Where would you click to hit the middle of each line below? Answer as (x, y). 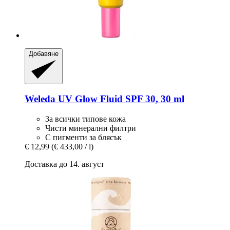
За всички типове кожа (85, 119)
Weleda (40, 99)
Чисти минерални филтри (91, 128)
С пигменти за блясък (83, 138)
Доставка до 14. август (64, 164)
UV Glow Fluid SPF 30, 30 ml (120, 99)
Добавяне (44, 54)
